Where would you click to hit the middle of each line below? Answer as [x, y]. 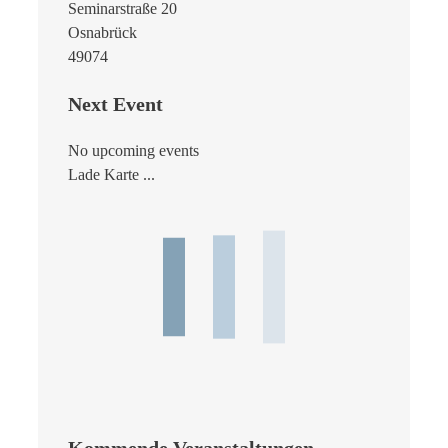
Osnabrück [102, 32]
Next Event [115, 103]
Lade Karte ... [111, 174]
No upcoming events [133, 150]
